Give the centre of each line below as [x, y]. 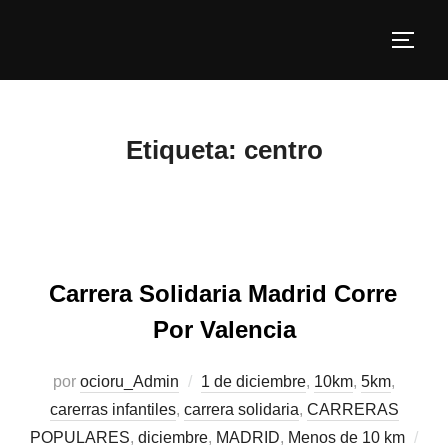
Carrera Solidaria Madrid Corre [223, 293]
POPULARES [80, 437]
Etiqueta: [184, 150]
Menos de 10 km [346, 437]
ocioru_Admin [129, 381]
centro [283, 150]
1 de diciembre [253, 381]
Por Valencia [224, 329]
